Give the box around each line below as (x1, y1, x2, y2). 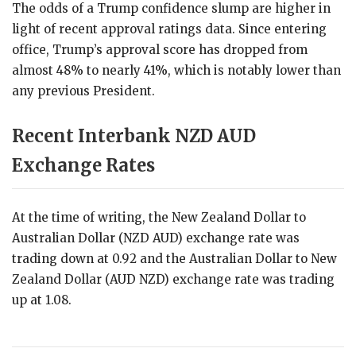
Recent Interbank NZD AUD (12, 124, 256, 147)
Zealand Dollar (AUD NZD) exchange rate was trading (12, 271, 335, 287)
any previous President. (12, 83, 155, 99)
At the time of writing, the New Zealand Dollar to (12, 209, 306, 225)
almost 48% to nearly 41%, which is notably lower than (12, 62, 341, 78)
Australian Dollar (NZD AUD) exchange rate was (12, 230, 300, 246)
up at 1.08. (12, 292, 72, 308)
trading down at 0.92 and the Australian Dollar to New (12, 250, 337, 266)
